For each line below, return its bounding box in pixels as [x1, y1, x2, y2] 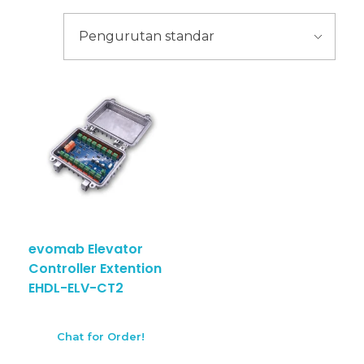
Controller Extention [28, 259, 162, 279]
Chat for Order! [57, 330, 145, 344]
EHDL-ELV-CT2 [28, 279, 123, 298]
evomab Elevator [28, 240, 143, 259]
